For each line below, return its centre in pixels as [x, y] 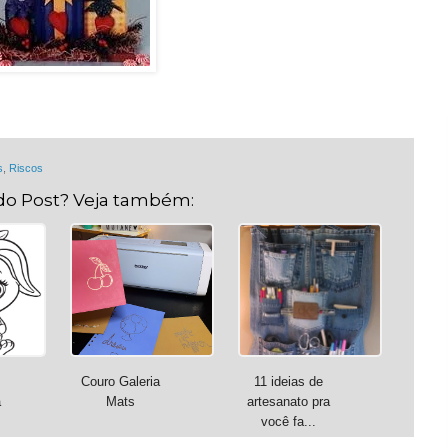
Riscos [26, 168]
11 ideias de [288, 382]
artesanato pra [288, 402]
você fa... [288, 422]
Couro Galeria [120, 382]
